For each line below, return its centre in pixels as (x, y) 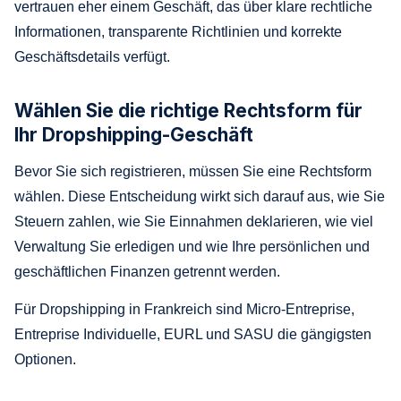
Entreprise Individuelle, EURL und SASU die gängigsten (193, 334)
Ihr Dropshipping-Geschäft (134, 134)
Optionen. (45, 359)
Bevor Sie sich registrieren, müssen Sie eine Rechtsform (193, 171)
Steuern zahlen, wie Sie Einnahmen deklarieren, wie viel (194, 221)
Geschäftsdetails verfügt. (92, 56)
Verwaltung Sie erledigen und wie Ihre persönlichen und (192, 246)
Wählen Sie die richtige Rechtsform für (188, 110)
